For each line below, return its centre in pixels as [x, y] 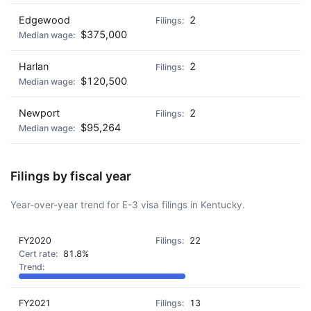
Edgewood [44, 20]
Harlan [34, 66]
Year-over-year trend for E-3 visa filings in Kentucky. [128, 205]
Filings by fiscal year [71, 176]
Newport [39, 113]
